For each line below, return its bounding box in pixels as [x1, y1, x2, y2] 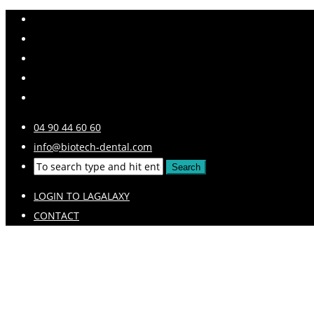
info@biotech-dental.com [34, 140, 152, 153]
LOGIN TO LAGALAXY [34, 189, 130, 203]
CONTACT [34, 209, 79, 222]
